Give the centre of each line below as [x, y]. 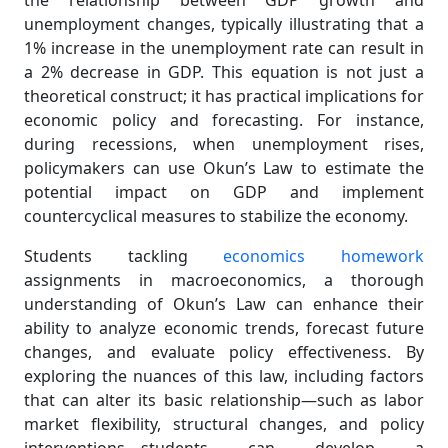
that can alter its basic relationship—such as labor [224, 400]
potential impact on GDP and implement [224, 192]
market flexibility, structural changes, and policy [224, 424]
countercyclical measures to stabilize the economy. [216, 216]
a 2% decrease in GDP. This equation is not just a [224, 72]
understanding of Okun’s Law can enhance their [224, 304]
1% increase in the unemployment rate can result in [224, 48]
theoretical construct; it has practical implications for [224, 96]
